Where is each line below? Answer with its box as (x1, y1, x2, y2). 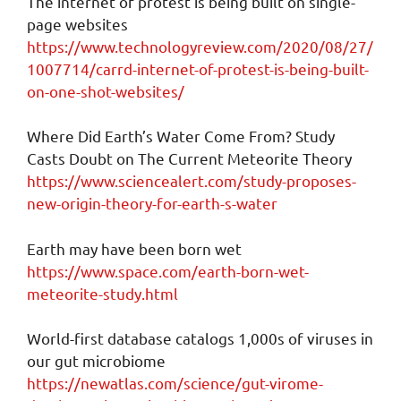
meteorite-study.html (27, 283, 178, 303)
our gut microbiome (27, 351, 166, 370)
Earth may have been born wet (27, 238, 242, 258)
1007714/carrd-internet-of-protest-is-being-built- (27, 58, 369, 78)
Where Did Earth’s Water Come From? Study (27, 126, 335, 145)
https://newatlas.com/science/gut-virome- (27, 373, 323, 392)
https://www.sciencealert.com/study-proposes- (27, 171, 356, 190)
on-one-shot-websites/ (27, 81, 184, 100)
